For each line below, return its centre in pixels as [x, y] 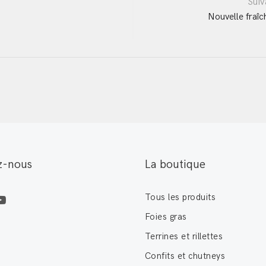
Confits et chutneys [185, 256]
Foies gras [166, 216]
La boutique [175, 164]
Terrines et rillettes [184, 236]
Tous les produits [180, 197]
